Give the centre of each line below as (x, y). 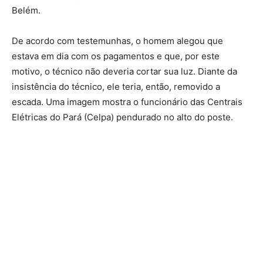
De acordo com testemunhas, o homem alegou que (117, 41)
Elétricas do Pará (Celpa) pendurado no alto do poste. (122, 117)
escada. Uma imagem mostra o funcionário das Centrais (127, 102)
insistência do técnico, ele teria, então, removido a (116, 87)
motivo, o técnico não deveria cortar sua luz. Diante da (124, 71)
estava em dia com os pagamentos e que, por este (116, 56)
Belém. (26, 10)
